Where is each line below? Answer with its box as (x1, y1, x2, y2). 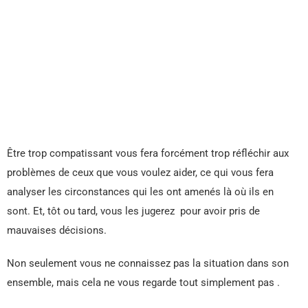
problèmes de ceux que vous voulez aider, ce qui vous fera (7, 166, 274, 179)
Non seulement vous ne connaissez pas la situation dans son (7, 256, 289, 269)
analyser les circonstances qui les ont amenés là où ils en (7, 185, 274, 198)
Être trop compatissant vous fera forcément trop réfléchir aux (7, 146, 289, 159)
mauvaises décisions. (7, 223, 107, 236)
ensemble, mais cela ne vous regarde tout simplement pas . (7, 276, 280, 289)
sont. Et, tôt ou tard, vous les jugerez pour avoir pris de (7, 204, 260, 217)
